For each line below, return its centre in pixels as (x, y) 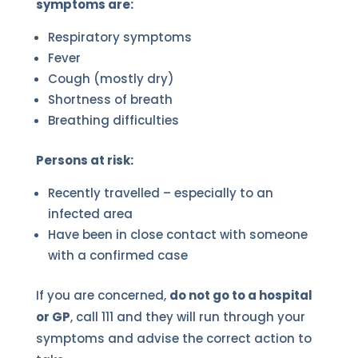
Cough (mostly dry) (111, 78)
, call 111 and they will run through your (187, 316)
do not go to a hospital (241, 295)
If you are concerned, (102, 295)
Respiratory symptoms (119, 37)
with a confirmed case (117, 255)
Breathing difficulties (113, 120)
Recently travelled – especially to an (160, 193)
